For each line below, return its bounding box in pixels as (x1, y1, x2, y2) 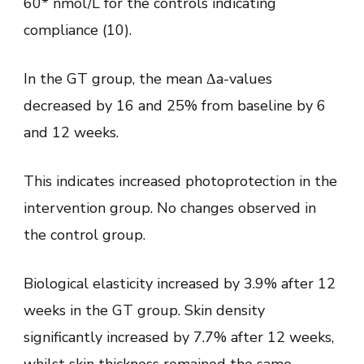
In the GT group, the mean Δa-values (24, 68, 272, 89)
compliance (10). (24, 19, 132, 40)
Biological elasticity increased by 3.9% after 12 (24, 273, 336, 293)
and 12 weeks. (24, 122, 119, 142)
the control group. (24, 224, 145, 245)
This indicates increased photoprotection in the (24, 171, 337, 191)
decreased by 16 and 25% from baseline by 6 (24, 95, 326, 115)
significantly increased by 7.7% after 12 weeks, (24, 327, 334, 347)
